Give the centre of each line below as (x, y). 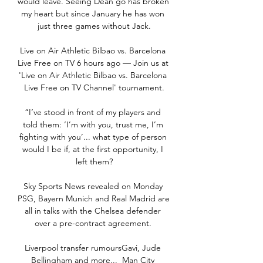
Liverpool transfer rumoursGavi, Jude (93, 248)
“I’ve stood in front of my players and (93, 112)
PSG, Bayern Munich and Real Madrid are (94, 199)
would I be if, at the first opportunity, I (93, 149)
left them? (94, 162)
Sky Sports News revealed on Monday (93, 186)
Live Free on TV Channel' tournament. (94, 88)
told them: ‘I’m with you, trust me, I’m (93, 125)
